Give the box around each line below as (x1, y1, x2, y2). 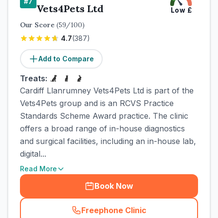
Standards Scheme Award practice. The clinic (20, 111, 188, 121)
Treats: (20, 73, 47, 83)
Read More (20, 164, 57, 173)
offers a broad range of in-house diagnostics (20, 124, 185, 133)
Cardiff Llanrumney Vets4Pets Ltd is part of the (20, 86, 194, 95)
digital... (20, 149, 46, 159)
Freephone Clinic (81, 205, 146, 215)
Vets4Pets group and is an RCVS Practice (20, 98, 174, 108)
